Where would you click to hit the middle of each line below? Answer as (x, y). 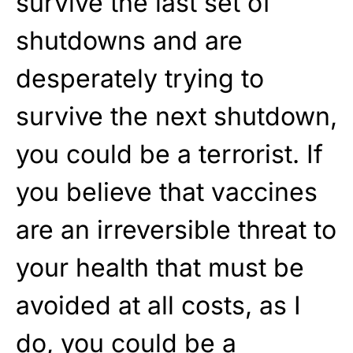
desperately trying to (140, 79)
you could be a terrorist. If (169, 154)
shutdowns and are (129, 41)
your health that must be (160, 268)
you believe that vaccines (167, 192)
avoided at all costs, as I (158, 306)
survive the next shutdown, (176, 117)
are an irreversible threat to (176, 230)
